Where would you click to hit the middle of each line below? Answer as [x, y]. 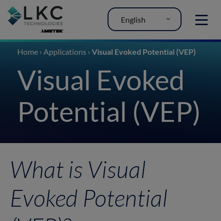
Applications [65, 52]
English [133, 19]
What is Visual [78, 169]
